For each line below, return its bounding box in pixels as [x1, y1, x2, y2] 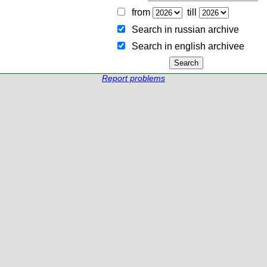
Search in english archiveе [126, 41, 244, 51]
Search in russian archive [126, 24, 239, 35]
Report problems [102, 74, 165, 83]
